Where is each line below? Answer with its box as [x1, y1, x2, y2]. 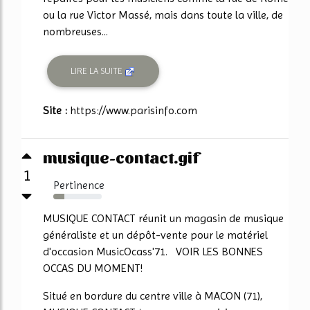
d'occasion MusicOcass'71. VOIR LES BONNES [43, 244, 263, 258]
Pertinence [53, 178, 104, 192]
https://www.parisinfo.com [70, 103, 197, 117]
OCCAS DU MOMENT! [43, 261, 143, 275]
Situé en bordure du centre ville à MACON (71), [43, 289, 262, 302]
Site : [43, 103, 70, 117]
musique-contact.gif [43, 146, 199, 166]
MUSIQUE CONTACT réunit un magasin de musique [43, 211, 284, 225]
